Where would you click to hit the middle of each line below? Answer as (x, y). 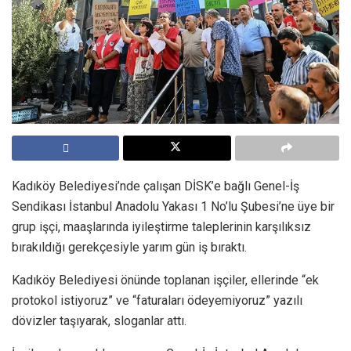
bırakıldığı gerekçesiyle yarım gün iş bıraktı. (129, 247)
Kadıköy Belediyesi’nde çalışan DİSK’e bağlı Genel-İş (156, 186)
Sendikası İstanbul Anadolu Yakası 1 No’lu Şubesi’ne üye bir (173, 206)
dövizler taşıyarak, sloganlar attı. (99, 320)
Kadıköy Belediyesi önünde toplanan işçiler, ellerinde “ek (165, 280)
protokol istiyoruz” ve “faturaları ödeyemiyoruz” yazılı (157, 300)
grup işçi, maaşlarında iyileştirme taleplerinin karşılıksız (161, 226)
